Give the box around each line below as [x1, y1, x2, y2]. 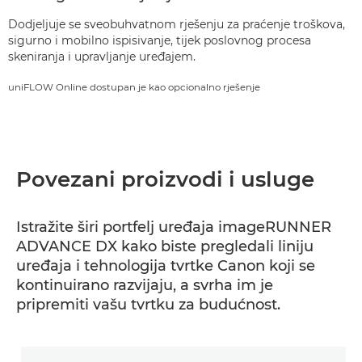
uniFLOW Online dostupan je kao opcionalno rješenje [8, 82, 260, 94]
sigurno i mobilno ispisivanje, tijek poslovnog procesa [8, 33, 311, 48]
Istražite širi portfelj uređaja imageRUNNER [16, 218, 331, 237]
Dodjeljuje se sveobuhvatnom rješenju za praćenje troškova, [8, 17, 345, 32]
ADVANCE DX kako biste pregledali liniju [16, 238, 314, 256]
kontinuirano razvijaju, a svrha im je [16, 276, 273, 295]
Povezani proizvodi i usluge [16, 166, 314, 193]
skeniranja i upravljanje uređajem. [8, 49, 196, 65]
